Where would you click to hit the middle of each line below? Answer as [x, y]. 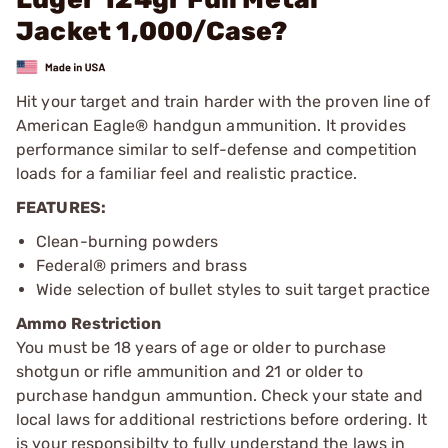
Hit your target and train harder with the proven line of [223, 101]
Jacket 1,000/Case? [152, 31]
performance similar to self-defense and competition [217, 149]
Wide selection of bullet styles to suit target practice [233, 289]
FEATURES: [61, 207]
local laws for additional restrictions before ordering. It [221, 419]
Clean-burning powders [127, 241]
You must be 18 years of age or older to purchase [201, 347]
